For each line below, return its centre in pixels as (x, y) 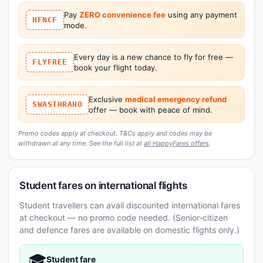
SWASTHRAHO (57, 104)
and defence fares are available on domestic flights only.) (129, 230)
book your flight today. (115, 67)
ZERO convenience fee (122, 14)
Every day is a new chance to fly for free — (153, 57)
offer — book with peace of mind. (151, 109)
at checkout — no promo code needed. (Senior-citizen (124, 217)
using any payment (201, 14)
